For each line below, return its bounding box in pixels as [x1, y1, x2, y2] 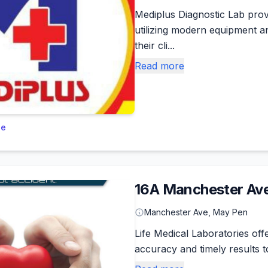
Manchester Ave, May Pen [144, 207, 248, 217]
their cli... [135, 39, 175, 51]
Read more [135, 60, 184, 72]
